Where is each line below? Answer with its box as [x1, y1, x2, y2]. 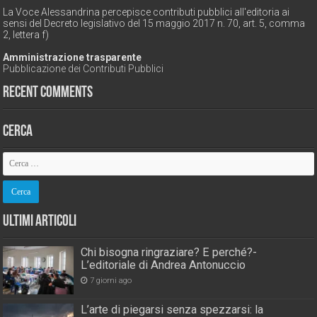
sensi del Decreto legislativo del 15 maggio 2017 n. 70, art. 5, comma [3, 18, 306, 30]
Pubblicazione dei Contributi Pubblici [3, 63, 164, 75]
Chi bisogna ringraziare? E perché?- [81, 246, 258, 260]
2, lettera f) [3, 29, 50, 41]
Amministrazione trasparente [3, 52, 142, 64]
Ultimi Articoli [3, 214, 77, 231]
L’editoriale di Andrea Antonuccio [81, 258, 246, 272]
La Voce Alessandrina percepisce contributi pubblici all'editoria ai [3, 6, 290, 18]
